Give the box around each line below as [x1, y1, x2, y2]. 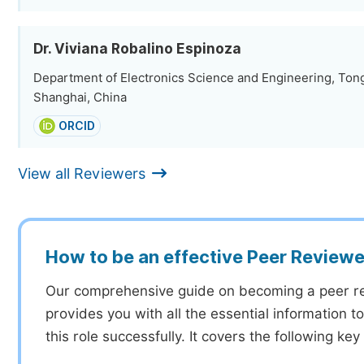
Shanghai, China [33, 90, 127, 105]
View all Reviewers [18, 165, 145, 182]
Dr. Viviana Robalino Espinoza [33, 41, 241, 57]
